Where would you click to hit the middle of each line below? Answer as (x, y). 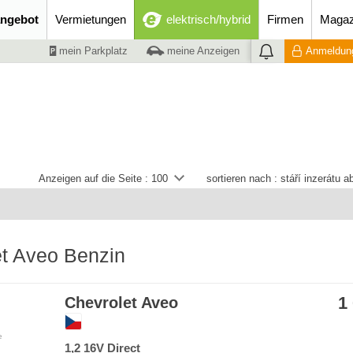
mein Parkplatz (92, 51)
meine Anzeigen (202, 51)
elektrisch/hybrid (208, 19)
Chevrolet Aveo (121, 303)
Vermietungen (91, 19)
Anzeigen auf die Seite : (95, 178)
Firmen (285, 19)
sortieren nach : (243, 178)
